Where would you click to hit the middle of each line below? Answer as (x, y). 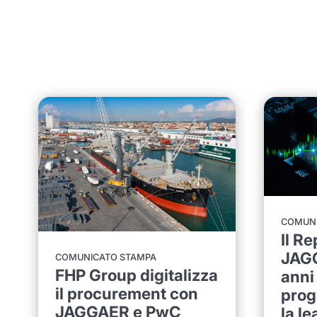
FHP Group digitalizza (136, 275)
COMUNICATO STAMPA (105, 257)
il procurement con (126, 293)
